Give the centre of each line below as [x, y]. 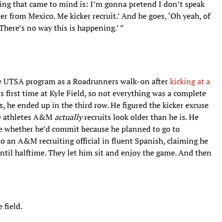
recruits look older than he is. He [141, 117]
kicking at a [190, 81]
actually [69, 117]
